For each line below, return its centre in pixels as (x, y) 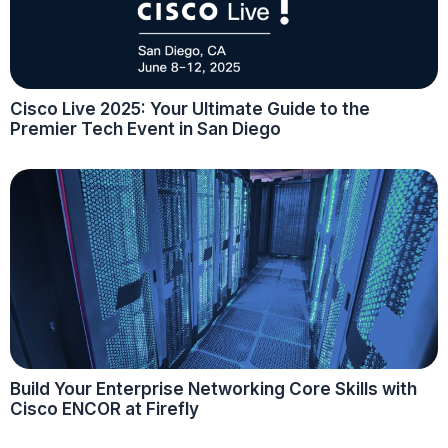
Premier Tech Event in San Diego (145, 128)
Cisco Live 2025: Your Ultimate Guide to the (190, 108)
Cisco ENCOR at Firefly (104, 408)
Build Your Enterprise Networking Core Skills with (213, 388)
